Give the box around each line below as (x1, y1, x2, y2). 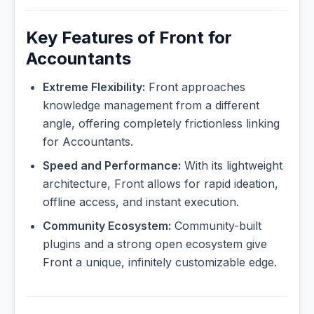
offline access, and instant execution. (43, 195, 239, 210)
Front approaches (145, 80, 245, 95)
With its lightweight (181, 158, 282, 173)
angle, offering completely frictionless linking (43, 116, 280, 131)
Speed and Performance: (43, 158, 181, 173)
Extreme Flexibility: (43, 80, 145, 95)
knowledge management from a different (43, 98, 259, 113)
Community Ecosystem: (43, 219, 171, 233)
